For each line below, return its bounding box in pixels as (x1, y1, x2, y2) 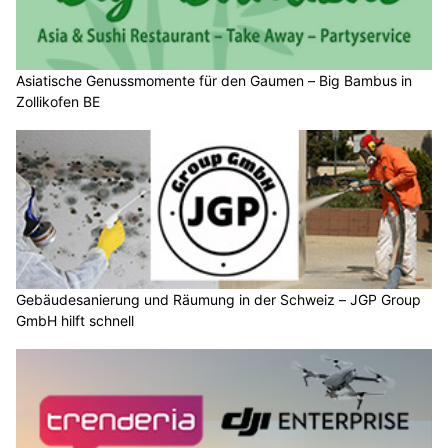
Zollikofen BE (16, 92, 100, 110)
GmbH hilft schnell (16, 312, 134, 330)
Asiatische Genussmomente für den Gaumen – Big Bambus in (16, 71, 412, 89)
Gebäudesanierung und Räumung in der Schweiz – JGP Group (16, 291, 421, 309)
